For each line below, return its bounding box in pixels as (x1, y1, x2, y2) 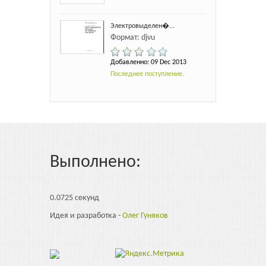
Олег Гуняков (122, 211, 168, 220)
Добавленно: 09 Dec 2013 (110, 58, 186, 66)
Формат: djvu (110, 33, 155, 42)
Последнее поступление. (110, 70, 184, 78)
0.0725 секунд (50, 193, 99, 202)
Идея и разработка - (50, 211, 122, 220)
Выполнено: (50, 153, 141, 172)
